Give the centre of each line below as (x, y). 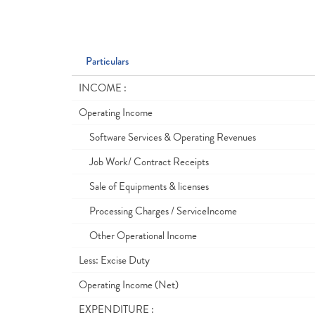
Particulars (107, 61)
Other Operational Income (138, 236)
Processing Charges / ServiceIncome (158, 211)
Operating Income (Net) (129, 285)
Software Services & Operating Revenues (167, 137)
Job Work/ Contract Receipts (144, 162)
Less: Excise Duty (114, 260)
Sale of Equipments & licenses (144, 186)
